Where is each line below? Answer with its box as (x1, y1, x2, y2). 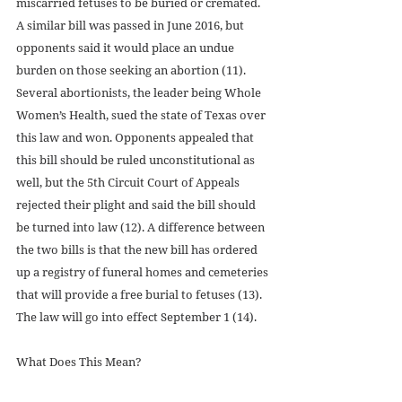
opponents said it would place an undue (16, 39, 237, 57)
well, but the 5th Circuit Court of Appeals (16, 174, 242, 191)
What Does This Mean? (16, 354, 142, 371)
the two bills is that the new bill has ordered (16, 241, 260, 258)
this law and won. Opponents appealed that (16, 129, 257, 146)
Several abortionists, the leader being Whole (16, 84, 264, 101)
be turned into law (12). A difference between (16, 219, 267, 236)
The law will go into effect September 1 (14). (16, 309, 257, 326)
